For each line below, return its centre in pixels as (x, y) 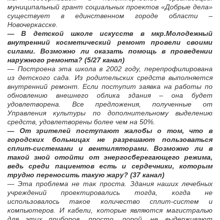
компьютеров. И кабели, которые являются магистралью (110, 210)
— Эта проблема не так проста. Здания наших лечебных (110, 184)
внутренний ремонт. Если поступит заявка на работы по (110, 87)
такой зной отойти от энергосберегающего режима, (110, 157)
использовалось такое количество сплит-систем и (110, 202)
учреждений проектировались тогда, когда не (110, 193)
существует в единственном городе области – (110, 16)
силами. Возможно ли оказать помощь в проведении (110, 51)
